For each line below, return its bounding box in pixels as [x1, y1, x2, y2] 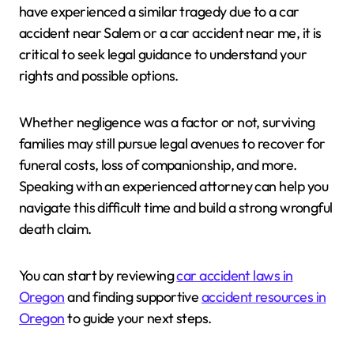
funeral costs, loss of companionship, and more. [19, 156, 297, 175]
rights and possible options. [19, 66, 179, 85]
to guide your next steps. [64, 309, 212, 328]
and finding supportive [64, 288, 201, 307]
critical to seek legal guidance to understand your [19, 45, 307, 64]
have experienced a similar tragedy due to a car [19, 2, 299, 21]
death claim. [19, 220, 92, 239]
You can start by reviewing [19, 266, 177, 285]
